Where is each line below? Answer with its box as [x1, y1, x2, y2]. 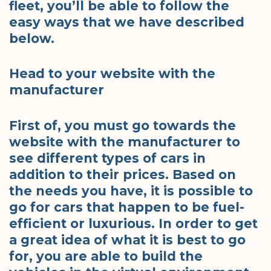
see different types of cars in [9, 150, 206, 166]
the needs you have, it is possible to [9, 183, 253, 198]
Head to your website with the [9, 66, 215, 82]
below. [9, 30, 54, 46]
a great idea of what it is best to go [9, 232, 246, 247]
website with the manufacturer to [9, 134, 240, 149]
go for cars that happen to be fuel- [9, 199, 244, 215]
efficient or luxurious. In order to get [9, 215, 258, 231]
